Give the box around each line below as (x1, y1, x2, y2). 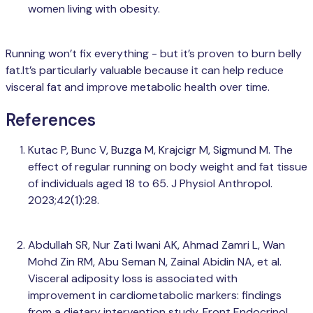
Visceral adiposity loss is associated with (28, 270, 238, 286)
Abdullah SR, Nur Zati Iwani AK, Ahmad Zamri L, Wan (28, 237, 285, 252)
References (6, 108, 96, 131)
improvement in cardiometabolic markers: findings (28, 287, 282, 303)
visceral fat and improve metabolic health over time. (6, 79, 270, 94)
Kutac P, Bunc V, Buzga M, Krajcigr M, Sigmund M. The (28, 142, 293, 157)
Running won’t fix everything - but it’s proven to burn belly (6, 45, 302, 61)
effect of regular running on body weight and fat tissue (28, 159, 307, 174)
